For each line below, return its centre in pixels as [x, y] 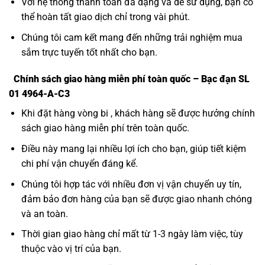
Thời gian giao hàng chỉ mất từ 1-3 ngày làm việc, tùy [132, 234]
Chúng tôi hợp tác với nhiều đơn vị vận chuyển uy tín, [131, 184]
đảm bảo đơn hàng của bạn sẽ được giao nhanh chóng [136, 199]
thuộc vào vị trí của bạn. [71, 249]
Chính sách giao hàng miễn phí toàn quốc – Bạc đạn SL [129, 79]
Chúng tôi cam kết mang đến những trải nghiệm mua [132, 37]
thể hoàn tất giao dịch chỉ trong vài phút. [105, 17]
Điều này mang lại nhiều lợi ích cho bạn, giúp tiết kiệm [133, 149]
